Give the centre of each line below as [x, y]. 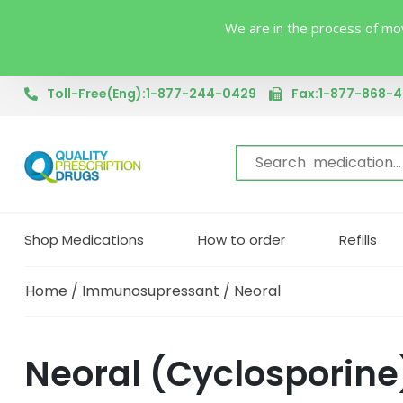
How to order [242, 239]
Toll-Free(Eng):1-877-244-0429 [152, 94]
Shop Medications [84, 239]
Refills [358, 239]
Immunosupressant [151, 291]
